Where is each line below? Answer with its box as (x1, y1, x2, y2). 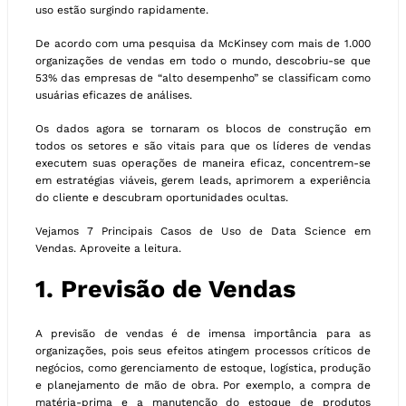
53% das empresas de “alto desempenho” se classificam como (35, 71, 371, 84)
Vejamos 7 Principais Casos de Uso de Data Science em (35, 224, 371, 237)
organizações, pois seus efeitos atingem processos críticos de (35, 344, 371, 358)
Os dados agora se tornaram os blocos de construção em (35, 121, 371, 135)
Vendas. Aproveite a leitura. (35, 241, 181, 255)
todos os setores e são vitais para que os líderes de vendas (35, 139, 371, 152)
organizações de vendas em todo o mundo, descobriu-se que (35, 53, 371, 67)
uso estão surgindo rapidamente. (35, 3, 208, 16)
